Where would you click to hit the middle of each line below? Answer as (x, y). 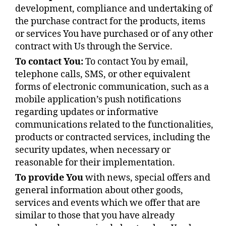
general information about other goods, (99, 190)
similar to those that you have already (95, 215)
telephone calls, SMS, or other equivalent (103, 74)
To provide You (49, 178)
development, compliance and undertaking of (114, 9)
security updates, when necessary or (93, 150)
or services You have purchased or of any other (114, 34)
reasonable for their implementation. (95, 162)
